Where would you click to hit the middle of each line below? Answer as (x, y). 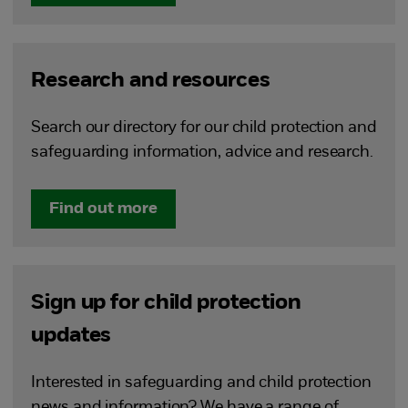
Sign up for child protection (166, 304)
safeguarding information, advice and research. (203, 153)
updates (71, 337)
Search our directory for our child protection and (204, 128)
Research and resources (151, 82)
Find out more (104, 209)
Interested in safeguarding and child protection (201, 383)
